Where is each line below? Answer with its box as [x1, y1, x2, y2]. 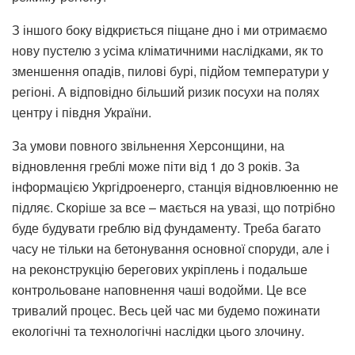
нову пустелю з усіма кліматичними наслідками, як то [12, 41, 323, 60]
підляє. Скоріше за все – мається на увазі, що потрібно [12, 198, 335, 217]
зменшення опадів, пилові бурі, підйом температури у [12, 62, 329, 81]
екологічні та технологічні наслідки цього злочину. [12, 322, 304, 341]
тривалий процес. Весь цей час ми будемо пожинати [12, 301, 320, 320]
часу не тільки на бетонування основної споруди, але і [12, 239, 330, 258]
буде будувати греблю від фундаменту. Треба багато [12, 219, 321, 238]
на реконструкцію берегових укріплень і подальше [12, 260, 307, 279]
